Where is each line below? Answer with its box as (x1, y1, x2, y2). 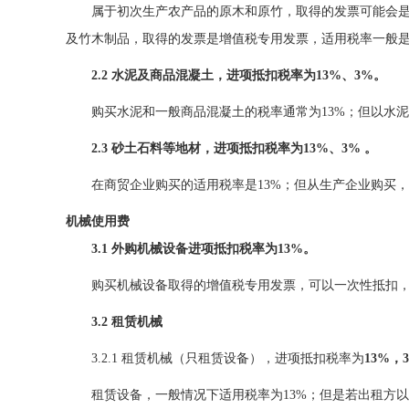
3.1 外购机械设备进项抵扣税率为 (91, 242, 278, 256)
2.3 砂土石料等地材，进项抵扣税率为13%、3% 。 (91, 142, 377, 155)
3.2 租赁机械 (91, 315, 163, 329)
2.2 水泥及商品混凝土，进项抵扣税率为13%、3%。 (91, 68, 386, 82)
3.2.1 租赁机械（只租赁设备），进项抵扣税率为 (91, 351, 364, 365)
